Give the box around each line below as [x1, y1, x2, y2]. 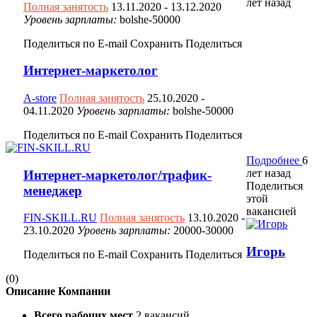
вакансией [246, 204, 297, 217]
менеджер [23, 183, 82, 198]
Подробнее [246, 154, 303, 166]
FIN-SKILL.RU [23, 212, 97, 224]
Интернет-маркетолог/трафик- [23, 167, 212, 183]
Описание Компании [6, 285, 110, 298]
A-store [23, 91, 57, 104]
